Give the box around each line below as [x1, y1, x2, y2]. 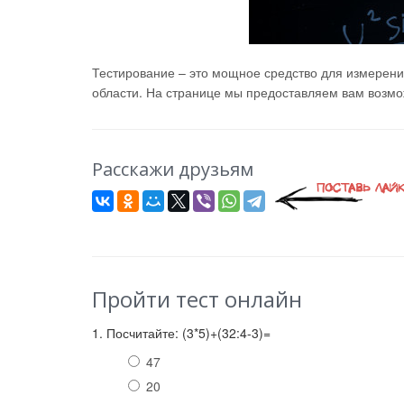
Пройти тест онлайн [92, 284, 302, 314]
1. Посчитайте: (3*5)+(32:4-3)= [92, 324, 271, 342]
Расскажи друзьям [92, 157, 253, 181]
